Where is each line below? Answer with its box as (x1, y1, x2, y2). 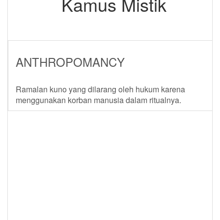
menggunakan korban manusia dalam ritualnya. (16, 94, 181, 106)
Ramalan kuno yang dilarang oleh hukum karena (16, 83, 185, 95)
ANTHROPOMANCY (16, 53, 125, 70)
